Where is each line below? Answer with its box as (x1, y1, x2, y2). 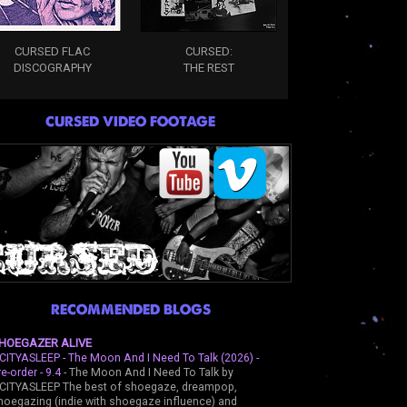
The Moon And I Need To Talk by (68, 365, 233, 379)
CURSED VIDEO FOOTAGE (45, 112, 215, 130)
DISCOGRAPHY (13, 60, 92, 74)
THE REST (183, 60, 234, 74)
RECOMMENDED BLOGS (50, 300, 211, 318)
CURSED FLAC (15, 44, 90, 58)
